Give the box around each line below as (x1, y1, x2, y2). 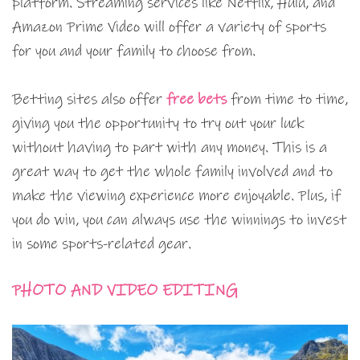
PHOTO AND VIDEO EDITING (12, 280, 238, 301)
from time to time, (227, 90, 348, 109)
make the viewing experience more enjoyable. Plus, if (12, 186, 341, 206)
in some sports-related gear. (12, 235, 191, 254)
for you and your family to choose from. (12, 42, 256, 61)
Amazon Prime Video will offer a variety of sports (12, 18, 326, 37)
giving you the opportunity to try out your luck (12, 114, 304, 133)
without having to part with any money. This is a (12, 138, 327, 157)
